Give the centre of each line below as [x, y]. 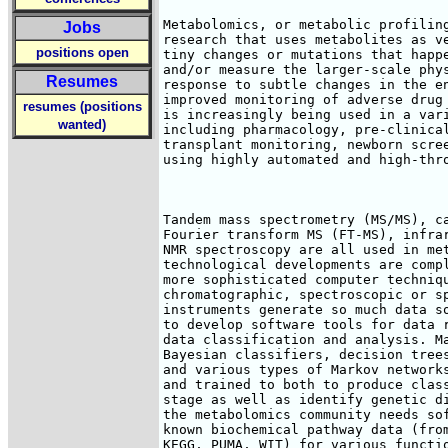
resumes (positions [82, 106]
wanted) [82, 124]
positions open [82, 52]
